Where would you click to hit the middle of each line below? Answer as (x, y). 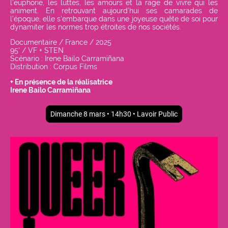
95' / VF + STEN (38, 50)
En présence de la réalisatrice (64, 82)
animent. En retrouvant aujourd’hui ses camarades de (114, 11)
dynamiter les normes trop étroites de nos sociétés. (96, 27)
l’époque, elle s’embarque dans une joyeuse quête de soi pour (114, 19)
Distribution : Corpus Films (55, 66)
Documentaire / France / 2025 (62, 42)
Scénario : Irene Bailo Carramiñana (68, 58)
